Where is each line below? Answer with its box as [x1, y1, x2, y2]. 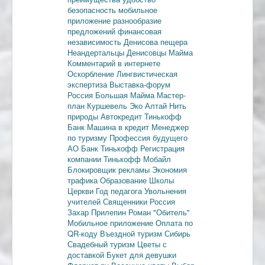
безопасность [67, 4, 118, 15]
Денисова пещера [124, 35, 188, 47]
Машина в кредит [87, 121, 151, 132]
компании [67, 153, 104, 164]
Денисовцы [127, 46, 169, 58]
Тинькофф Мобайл [104, 153, 171, 164]
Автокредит [101, 110, 144, 122]
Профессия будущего [109, 131, 188, 143]
